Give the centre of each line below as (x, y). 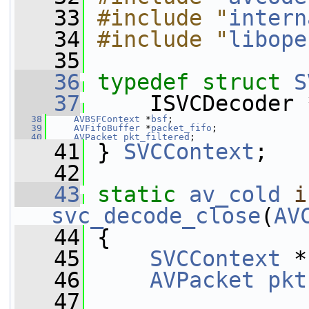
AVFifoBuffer (107, 128)
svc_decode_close (156, 216)
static (137, 195)
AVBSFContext (107, 119)
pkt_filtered (157, 137)
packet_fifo (181, 128)
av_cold (235, 195)
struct (248, 82)
